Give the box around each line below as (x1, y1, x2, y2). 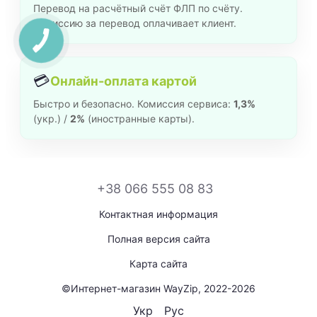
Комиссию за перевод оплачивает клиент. (33, 16, 236, 29)
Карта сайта (129, 257, 188, 270)
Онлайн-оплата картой (50, 73, 197, 88)
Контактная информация (99, 207, 218, 220)
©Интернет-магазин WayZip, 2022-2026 (62, 282, 255, 294)
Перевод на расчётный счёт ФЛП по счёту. (33, 1, 243, 14)
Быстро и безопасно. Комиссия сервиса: (33, 97, 234, 110)
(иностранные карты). (85, 112, 195, 125)
